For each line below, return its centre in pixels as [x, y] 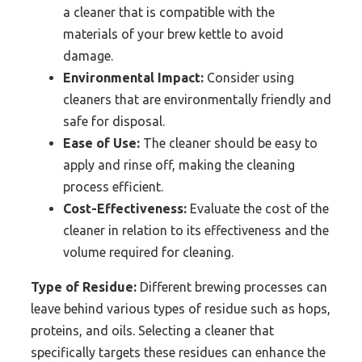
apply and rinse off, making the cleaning [179, 164]
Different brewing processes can [232, 286]
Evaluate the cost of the [258, 208]
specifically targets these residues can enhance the [178, 352]
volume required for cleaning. [148, 252]
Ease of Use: [101, 143]
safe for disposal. [114, 121]
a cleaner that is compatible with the [169, 12]
